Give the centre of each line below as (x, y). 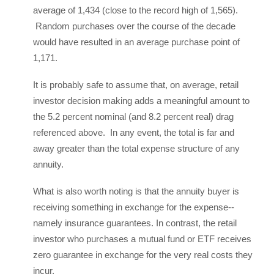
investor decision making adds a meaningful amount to (141, 101)
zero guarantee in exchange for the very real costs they (143, 255)
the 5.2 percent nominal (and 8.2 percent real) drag (133, 117)
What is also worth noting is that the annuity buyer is (136, 191)
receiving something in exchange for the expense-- (134, 207)
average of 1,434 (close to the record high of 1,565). (135, 10)
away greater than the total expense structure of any (136, 148)
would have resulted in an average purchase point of (136, 42)
